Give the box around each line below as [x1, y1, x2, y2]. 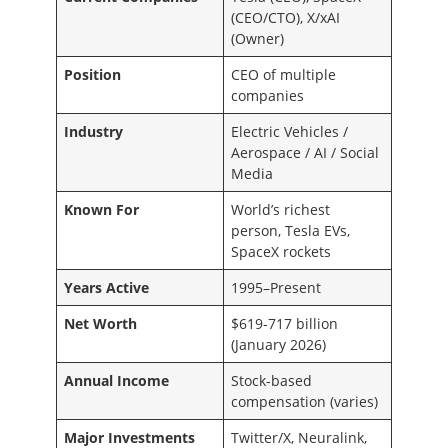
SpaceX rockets [231, 241, 332, 261]
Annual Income [64, 370, 170, 390]
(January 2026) [231, 334, 327, 354]
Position [64, 64, 122, 84]
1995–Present [231, 277, 322, 297]
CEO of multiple [231, 64, 337, 84]
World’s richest [231, 199, 331, 219]
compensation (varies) [231, 391, 379, 411]
